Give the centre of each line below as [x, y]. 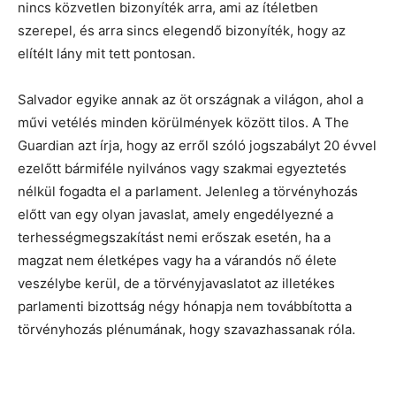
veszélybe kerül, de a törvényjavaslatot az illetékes [176, 283]
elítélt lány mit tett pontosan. [107, 53]
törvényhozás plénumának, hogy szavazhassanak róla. [187, 329]
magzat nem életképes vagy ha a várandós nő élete [177, 260]
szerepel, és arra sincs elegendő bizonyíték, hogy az [182, 30]
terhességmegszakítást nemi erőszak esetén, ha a [174, 237]
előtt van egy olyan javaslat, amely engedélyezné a [175, 214]
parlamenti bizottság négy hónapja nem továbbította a [185, 306]
